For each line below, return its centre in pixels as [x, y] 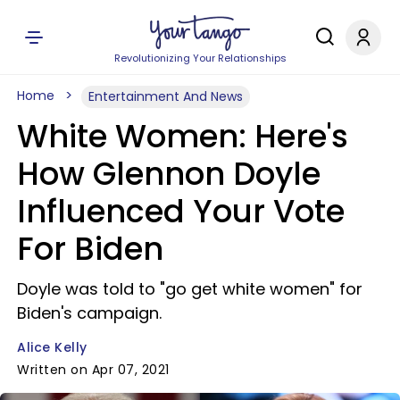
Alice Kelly [52, 347]
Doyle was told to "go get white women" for [190, 289]
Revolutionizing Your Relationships [200, 58]
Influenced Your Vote [181, 211]
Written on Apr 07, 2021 [93, 370]
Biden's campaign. [89, 313]
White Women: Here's [183, 136]
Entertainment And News [166, 96]
